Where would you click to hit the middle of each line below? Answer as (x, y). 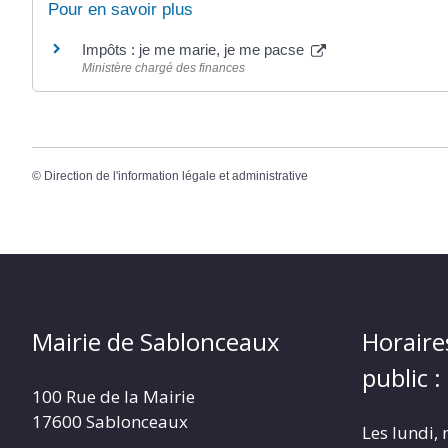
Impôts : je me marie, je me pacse (195, 50)
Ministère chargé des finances (163, 68)
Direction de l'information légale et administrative (176, 175)
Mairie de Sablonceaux (156, 341)
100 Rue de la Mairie (113, 396)
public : (401, 377)
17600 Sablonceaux (110, 421)
